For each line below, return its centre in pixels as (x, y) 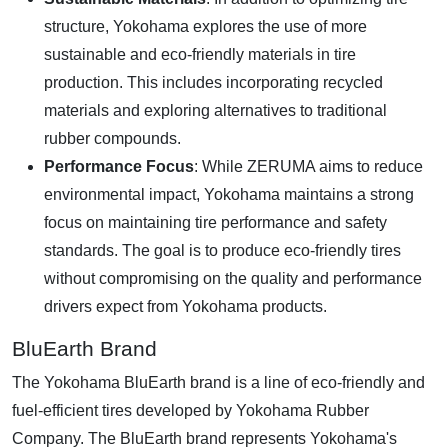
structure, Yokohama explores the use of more (205, 27)
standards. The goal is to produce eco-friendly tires (222, 251)
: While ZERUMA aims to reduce (308, 167)
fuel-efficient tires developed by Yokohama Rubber (190, 411)
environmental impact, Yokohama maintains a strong (229, 195)
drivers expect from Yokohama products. (185, 307)
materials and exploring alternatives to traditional (215, 111)
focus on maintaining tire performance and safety (215, 223)
